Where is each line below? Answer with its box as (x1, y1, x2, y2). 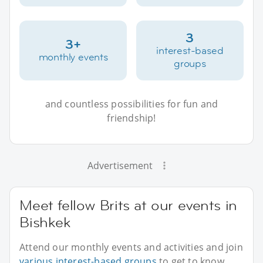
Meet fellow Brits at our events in (19, 196, 238, 215)
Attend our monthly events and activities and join (19, 241, 243, 254)
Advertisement (87, 159, 153, 173)
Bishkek (19, 213, 70, 232)
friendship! (107, 112, 156, 125)
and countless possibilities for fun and (45, 97, 218, 111)
